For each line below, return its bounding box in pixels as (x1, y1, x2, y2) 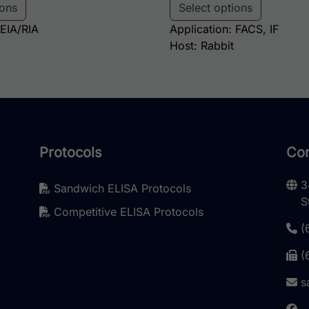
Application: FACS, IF (170, 22, 279, 37)
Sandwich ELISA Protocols (50, 181, 191, 196)
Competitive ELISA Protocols (50, 205, 203, 219)
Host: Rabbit (170, 39, 235, 53)
